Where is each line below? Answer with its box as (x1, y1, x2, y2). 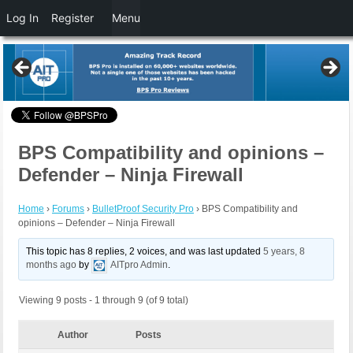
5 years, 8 (263, 246, 306, 258)
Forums (52, 203, 84, 215)
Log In (6, 11, 39, 24)
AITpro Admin (110, 259, 169, 271)
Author (57, 329, 88, 341)
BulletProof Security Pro (92, 203, 194, 215)
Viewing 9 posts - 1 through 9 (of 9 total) (19, 295, 188, 307)
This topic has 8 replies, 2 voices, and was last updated (26, 246, 264, 258)
